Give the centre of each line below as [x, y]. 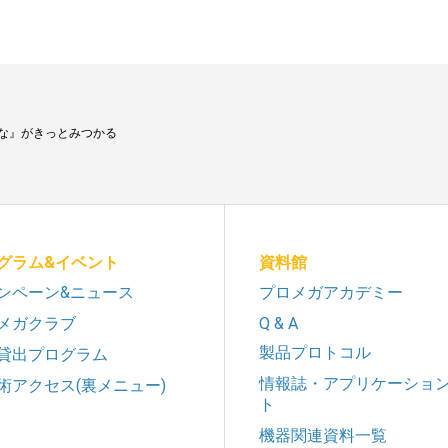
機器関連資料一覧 [323, 435]
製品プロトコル [315, 352]
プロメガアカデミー [331, 292]
